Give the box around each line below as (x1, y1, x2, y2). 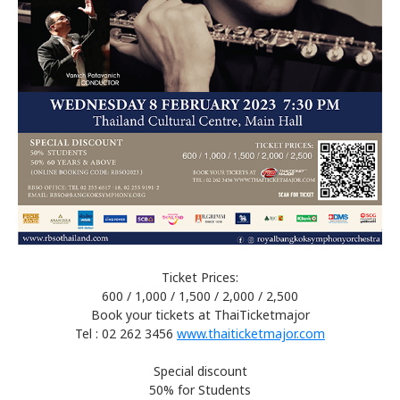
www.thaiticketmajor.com (177, 324, 325, 344)
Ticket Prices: (162, 268, 238, 287)
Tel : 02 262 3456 (75, 324, 177, 344)
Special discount (153, 362, 247, 381)
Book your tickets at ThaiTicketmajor (90, 305, 310, 325)
